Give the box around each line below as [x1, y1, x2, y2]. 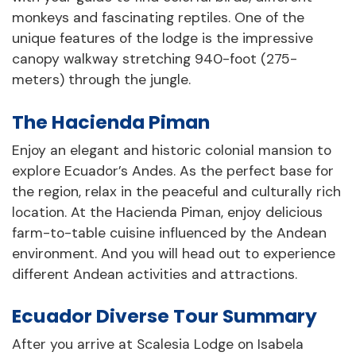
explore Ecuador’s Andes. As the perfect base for [12, 161, 334, 180]
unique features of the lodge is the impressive [12, 29, 313, 48]
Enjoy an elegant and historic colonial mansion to [12, 141, 331, 159]
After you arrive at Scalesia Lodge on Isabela [12, 335, 304, 354]
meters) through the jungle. [12, 71, 191, 89]
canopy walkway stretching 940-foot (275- [12, 50, 297, 68]
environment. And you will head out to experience [12, 244, 335, 262]
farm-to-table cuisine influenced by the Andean [12, 223, 327, 242]
